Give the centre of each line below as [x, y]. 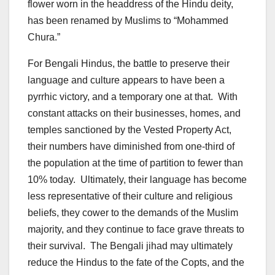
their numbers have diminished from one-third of [131, 146]
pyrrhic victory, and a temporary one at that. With [133, 96]
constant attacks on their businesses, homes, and [134, 113]
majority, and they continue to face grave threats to [136, 229]
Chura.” [44, 37]
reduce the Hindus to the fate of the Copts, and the [136, 262]
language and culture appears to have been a [126, 80]
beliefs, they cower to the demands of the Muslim [133, 212]
